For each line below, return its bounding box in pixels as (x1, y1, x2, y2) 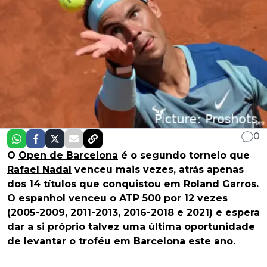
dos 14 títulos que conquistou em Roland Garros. (7, 178, 259, 190)
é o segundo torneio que (118, 150, 250, 162)
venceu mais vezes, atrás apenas (72, 164, 244, 176)
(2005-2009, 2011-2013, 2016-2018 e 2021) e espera (7, 207, 260, 219)
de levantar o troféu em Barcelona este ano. (7, 235, 235, 247)
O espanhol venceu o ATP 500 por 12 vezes (7, 193, 228, 204)
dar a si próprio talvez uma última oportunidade (7, 221, 255, 233)
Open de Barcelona (18, 150, 118, 162)
